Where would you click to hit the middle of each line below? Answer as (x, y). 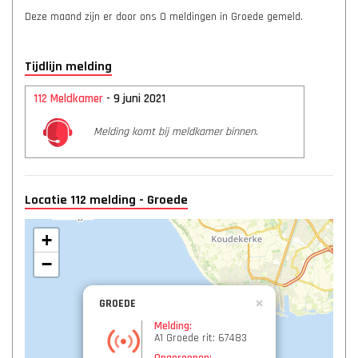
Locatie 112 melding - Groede (106, 200)
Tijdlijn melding (68, 67)
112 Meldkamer (68, 99)
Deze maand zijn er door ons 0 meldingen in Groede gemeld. (164, 17)
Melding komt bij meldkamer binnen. (176, 131)
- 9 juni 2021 (134, 99)
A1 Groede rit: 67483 (201, 338)
